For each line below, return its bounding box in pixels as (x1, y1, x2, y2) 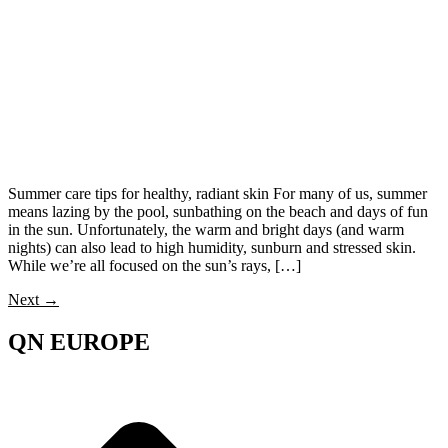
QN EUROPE (8, 329, 150, 355)
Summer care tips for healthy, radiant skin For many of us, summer (8, 185, 427, 203)
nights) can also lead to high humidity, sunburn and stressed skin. (8, 239, 416, 257)
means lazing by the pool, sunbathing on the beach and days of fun (8, 203, 428, 221)
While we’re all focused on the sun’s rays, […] (8, 257, 301, 275)
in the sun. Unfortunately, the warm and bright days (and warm (8, 221, 404, 239)
